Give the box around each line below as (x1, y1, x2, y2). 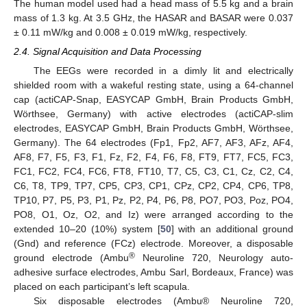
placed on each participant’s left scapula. (14, 280, 190, 292)
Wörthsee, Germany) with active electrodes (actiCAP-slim (14, 108, 293, 119)
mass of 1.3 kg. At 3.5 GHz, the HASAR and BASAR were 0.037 (14, 12, 293, 24)
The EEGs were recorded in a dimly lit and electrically (33, 64, 293, 76)
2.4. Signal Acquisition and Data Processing (14, 46, 201, 58)
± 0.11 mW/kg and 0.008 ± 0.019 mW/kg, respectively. (14, 27, 247, 38)
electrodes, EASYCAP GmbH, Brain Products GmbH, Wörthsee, (14, 122, 293, 134)
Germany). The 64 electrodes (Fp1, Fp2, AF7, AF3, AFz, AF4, (14, 136, 293, 148)
